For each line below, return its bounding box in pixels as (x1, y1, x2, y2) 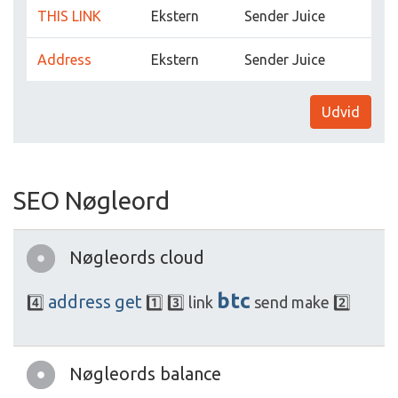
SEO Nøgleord (13, 187, 170, 214)
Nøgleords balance (69, 363, 221, 384)
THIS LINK (37, 8, 101, 24)
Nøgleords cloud (69, 247, 204, 267)
